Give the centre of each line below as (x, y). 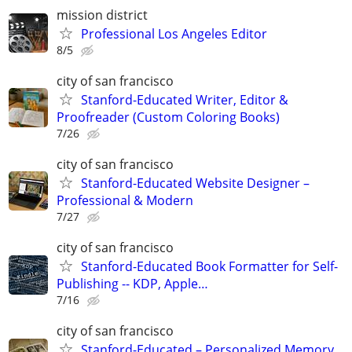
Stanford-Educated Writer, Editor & (185, 99)
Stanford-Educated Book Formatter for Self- (209, 267)
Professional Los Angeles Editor (174, 33)
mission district (102, 15)
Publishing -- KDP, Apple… (132, 284)
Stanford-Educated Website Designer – (195, 183)
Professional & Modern (125, 200)
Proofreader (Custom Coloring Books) (168, 117)
